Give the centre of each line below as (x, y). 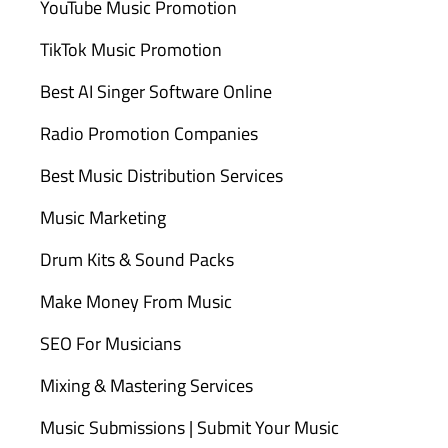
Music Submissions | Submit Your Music (189, 428)
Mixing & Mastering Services (146, 386)
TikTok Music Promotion (130, 50)
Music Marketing (102, 218)
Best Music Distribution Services (161, 176)
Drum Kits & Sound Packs (136, 260)
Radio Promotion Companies (148, 134)
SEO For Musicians (110, 344)
